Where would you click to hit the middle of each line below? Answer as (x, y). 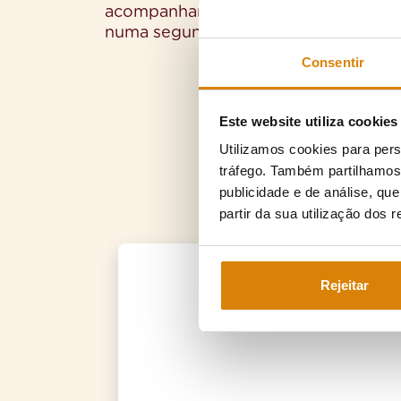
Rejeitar (344, 285)
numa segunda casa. (184, 33)
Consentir (333, 62)
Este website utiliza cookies (308, 121)
